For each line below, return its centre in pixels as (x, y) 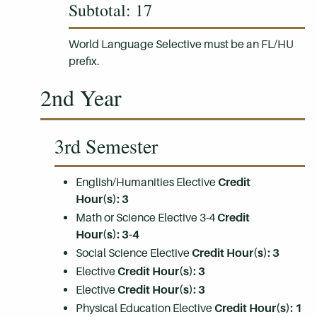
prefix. (84, 61)
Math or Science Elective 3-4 (146, 218)
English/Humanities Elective (147, 182)
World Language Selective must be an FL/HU (181, 44)
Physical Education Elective (145, 308)
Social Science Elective (134, 253)
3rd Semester (106, 146)
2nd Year (81, 97)
